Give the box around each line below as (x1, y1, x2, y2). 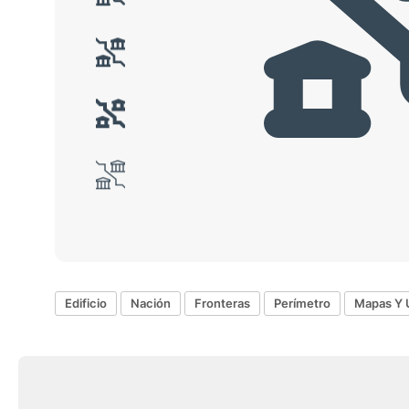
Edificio (65, 296, 107, 311)
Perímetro (274, 296, 330, 311)
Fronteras (194, 296, 250, 311)
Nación (131, 296, 171, 311)
